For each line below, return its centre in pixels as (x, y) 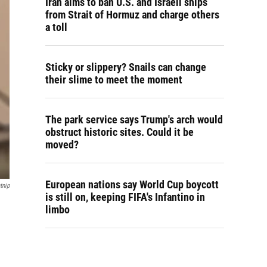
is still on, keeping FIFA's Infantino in (125, 197)
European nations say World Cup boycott (132, 184)
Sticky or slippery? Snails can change (126, 67)
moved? (62, 145)
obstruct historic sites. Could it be (119, 132)
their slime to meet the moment (114, 80)
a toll (56, 27)
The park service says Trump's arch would (134, 119)
